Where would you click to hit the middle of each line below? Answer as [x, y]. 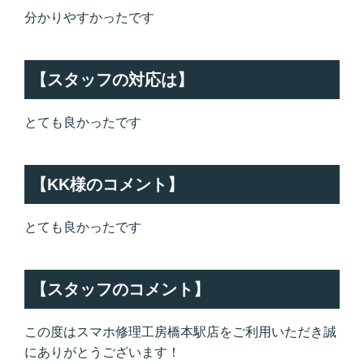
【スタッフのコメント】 [120, 289]
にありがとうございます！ [102, 352]
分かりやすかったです [89, 17]
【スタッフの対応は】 [112, 79]
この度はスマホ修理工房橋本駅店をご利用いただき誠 [180, 331]
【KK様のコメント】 [107, 184]
